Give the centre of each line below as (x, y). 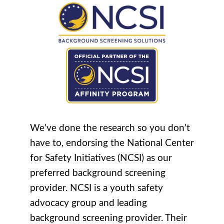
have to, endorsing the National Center (112, 143)
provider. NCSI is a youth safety (96, 188)
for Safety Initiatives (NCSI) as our (101, 158)
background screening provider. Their (108, 218)
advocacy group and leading (88, 203)
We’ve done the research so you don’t (110, 128)
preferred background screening (98, 173)
